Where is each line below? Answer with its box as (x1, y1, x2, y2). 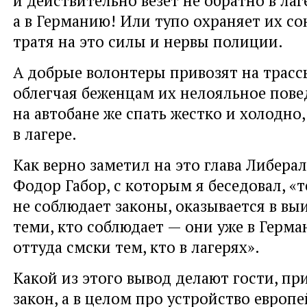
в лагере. (13, 123, 77, 144)
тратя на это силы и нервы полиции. (13, 30, 283, 51)
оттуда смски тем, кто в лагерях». (13, 236, 260, 257)
